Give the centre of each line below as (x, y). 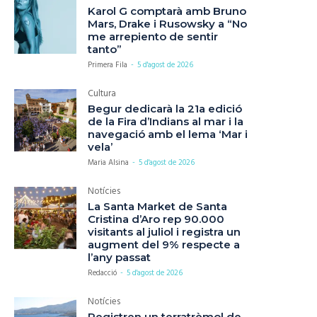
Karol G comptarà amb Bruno (167, 11)
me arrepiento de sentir (153, 37)
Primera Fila (108, 65)
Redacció (103, 273)
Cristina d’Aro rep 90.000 (156, 219)
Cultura (102, 94)
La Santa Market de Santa (158, 207)
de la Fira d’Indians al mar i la (166, 122)
